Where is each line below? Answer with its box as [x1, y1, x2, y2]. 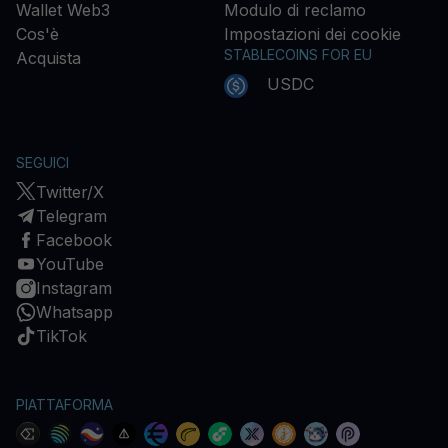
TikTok [36, 325, 87, 346]
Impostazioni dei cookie [224, 24, 401, 45]
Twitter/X [36, 181, 104, 202]
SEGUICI [16, 153, 69, 171]
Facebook [36, 229, 112, 250]
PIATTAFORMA [16, 395, 113, 413]
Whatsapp [36, 301, 113, 322]
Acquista [16, 48, 81, 69]
